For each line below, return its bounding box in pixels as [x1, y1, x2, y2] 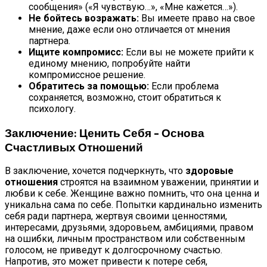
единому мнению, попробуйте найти [29, 57, 190, 69]
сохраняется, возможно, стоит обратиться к [29, 91, 221, 103]
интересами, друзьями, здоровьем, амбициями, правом [5, 222, 253, 234]
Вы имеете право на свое [139, 12, 255, 24]
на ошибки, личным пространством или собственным [5, 233, 245, 245]
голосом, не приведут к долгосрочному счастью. [5, 244, 222, 256]
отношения [5, 176, 58, 188]
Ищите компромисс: [29, 46, 123, 58]
